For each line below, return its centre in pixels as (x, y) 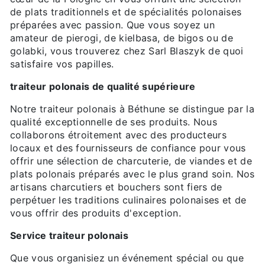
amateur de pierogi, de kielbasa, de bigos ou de (122, 38)
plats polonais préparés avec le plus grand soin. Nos (132, 174)
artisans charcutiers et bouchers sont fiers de (116, 187)
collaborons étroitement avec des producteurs (119, 135)
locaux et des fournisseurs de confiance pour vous (128, 148)
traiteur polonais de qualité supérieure (103, 87)
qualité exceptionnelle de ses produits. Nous (114, 122)
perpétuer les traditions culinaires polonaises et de (128, 200)
